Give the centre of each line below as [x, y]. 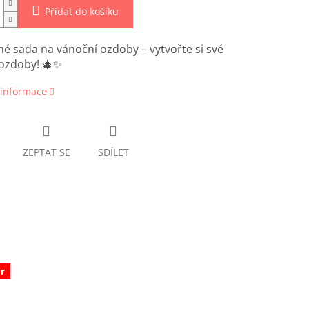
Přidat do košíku [81, 12]
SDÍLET [113, 152]
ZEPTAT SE [46, 152]
